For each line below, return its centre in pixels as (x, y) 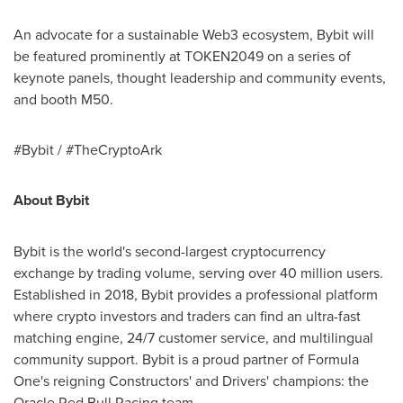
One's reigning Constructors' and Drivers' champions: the (191, 381)
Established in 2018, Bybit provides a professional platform (196, 294)
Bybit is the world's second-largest (122, 251)
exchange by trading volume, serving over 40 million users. (198, 273)
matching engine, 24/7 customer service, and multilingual (193, 337)
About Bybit (51, 200)
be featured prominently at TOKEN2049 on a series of (182, 56)
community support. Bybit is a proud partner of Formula (186, 359)
